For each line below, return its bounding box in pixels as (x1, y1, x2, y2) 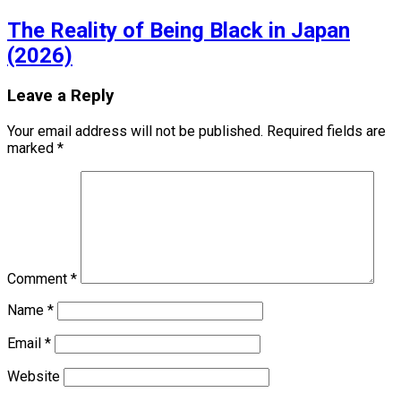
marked (7, 139, 57, 157)
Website (7, 367, 60, 385)
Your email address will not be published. (7, 122, 263, 140)
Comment (7, 269, 71, 287)
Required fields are (267, 122, 386, 140)
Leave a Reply (7, 86, 114, 106)
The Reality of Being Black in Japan (7, 18, 350, 44)
